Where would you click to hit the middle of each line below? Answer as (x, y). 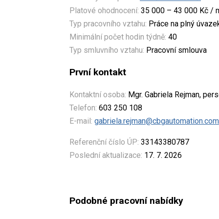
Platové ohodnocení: (104, 11)
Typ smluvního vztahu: (107, 50)
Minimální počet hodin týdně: (118, 37)
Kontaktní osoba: (98, 95)
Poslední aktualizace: (106, 155)
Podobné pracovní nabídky (126, 200)
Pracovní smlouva (175, 50)
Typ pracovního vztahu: (108, 24)
